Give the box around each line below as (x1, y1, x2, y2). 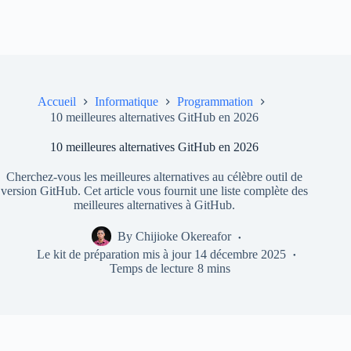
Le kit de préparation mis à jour (36, 247, 191, 261)
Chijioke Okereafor (136, 229, 232, 243)
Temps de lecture (110, 261, 194, 275)
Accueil (37, 95, 76, 109)
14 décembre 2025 (194, 247, 287, 261)
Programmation (176, 95, 253, 109)
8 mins (197, 261, 230, 275)
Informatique (94, 95, 158, 109)
